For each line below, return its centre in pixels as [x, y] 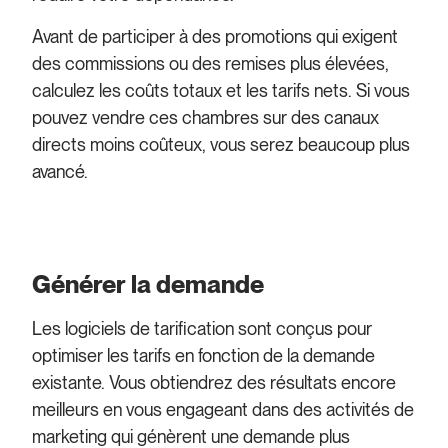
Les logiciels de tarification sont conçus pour [202, 329]
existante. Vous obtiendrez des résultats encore [214, 383]
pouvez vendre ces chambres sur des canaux [206, 117]
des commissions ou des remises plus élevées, [211, 63]
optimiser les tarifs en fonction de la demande [204, 356]
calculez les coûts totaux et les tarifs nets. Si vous [221, 90]
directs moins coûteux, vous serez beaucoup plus [221, 144]
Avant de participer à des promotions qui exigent [215, 36]
